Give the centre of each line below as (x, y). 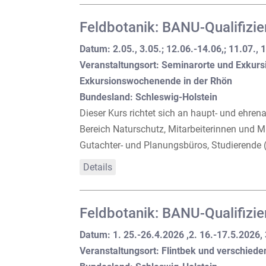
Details (98, 167)
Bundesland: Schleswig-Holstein (149, 97)
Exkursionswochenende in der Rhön (156, 81)
